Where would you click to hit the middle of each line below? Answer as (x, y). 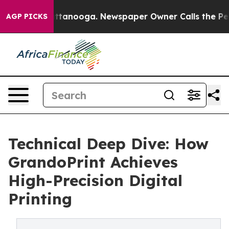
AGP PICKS (27, 16)
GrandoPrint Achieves (93, 162)
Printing (40, 199)
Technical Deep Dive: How (108, 144)
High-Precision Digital (95, 180)
